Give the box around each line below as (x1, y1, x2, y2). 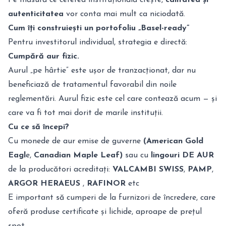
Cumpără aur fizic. (8, 52, 79, 61)
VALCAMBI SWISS (112, 165, 184, 174)
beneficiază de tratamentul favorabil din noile (8, 81, 177, 89)
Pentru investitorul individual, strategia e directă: (8, 38, 187, 46)
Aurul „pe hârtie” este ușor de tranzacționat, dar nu (8, 67, 196, 75)
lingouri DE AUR (148, 151, 214, 159)
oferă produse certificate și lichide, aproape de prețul (8, 208, 202, 216)
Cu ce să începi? (8, 123, 69, 131)
